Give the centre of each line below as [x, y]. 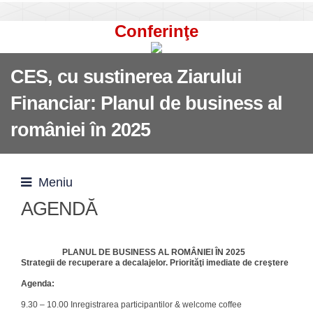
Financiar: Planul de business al [146, 103]
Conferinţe [156, 31]
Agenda [36, 284]
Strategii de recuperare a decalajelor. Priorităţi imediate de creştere [155, 263]
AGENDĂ [59, 209]
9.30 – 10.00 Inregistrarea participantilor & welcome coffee [131, 305]
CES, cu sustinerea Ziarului [126, 77]
